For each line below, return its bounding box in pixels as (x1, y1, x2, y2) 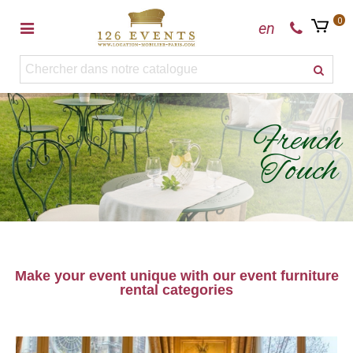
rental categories (120, 282, 233, 298)
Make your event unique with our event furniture (14, 268, 339, 284)
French (254, 118, 341, 165)
